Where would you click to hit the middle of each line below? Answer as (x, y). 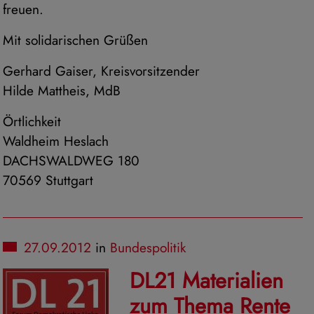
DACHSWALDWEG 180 (71, 161)
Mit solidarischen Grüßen (75, 40)
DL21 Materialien (206, 281)
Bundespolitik (148, 248)
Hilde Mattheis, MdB (62, 91)
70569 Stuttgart (48, 180)
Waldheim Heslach (56, 141)
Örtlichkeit (32, 122)
